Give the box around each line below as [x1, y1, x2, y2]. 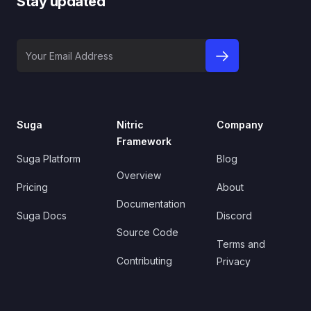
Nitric [117, 119, 144, 131]
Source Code [117, 226, 178, 239]
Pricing [17, 181, 48, 194]
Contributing [117, 255, 172, 267]
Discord [217, 210, 252, 222]
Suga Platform [17, 153, 81, 165]
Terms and [217, 238, 265, 251]
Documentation [117, 198, 185, 210]
